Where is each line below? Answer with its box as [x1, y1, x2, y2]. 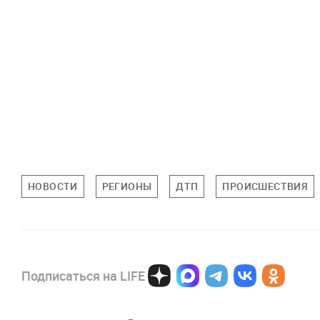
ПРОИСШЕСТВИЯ [222, 179, 309, 194]
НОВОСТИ [28, 179, 78, 194]
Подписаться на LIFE [21, 267, 145, 285]
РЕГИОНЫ [101, 179, 152, 194]
